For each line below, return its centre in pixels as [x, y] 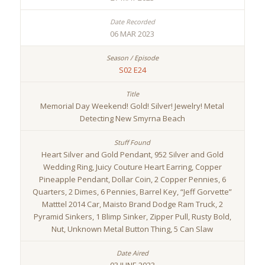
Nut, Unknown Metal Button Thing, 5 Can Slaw [132, 229]
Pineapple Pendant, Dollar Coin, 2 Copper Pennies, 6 [132, 180]
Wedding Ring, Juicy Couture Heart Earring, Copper [132, 167]
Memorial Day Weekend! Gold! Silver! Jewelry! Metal [132, 106]
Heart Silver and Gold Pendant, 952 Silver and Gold [132, 155]
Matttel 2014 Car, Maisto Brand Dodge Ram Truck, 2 [132, 204]
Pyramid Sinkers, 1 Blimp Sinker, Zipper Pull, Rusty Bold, [132, 217]
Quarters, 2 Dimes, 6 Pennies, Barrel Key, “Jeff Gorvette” [132, 192]
